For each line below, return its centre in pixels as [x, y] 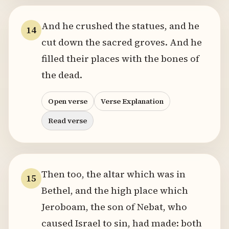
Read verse [67, 121]
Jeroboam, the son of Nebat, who [114, 207]
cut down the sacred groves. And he [122, 42]
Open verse [68, 101]
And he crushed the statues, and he [120, 26]
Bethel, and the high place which [115, 190]
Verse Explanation [132, 101]
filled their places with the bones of [120, 59]
